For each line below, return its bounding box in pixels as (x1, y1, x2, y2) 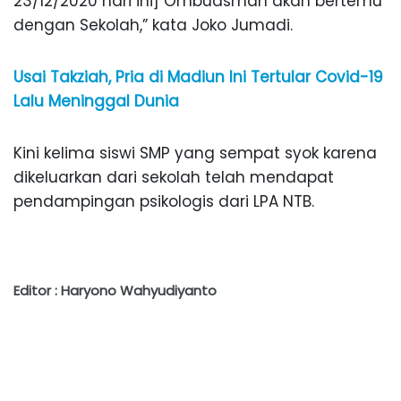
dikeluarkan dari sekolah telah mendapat (13, 166, 334, 188)
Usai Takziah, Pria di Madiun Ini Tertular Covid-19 (13, 65, 383, 88)
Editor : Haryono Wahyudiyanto (13, 280, 217, 300)
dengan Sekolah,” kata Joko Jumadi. (13, 13, 293, 36)
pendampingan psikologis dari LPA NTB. (13, 190, 314, 212)
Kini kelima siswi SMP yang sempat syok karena (13, 141, 377, 164)
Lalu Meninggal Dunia (13, 90, 179, 112)
